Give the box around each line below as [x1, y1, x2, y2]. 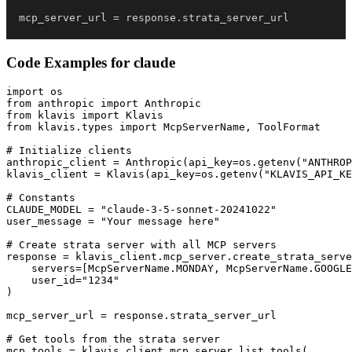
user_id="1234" [6, 274, 119, 287]
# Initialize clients [6, 145, 132, 157]
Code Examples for [6, 53, 134, 71]
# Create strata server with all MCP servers [6, 239, 277, 251]
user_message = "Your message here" [6, 215, 220, 228]
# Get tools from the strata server [6, 333, 220, 346]
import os [6, 86, 63, 98]
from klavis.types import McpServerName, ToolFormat [6, 121, 321, 134]
